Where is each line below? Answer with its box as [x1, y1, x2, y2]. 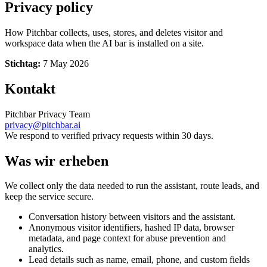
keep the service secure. [5, 191, 94, 202]
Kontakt [5, 80, 55, 97]
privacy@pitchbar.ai [5, 119, 80, 130]
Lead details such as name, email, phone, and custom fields [29, 254, 250, 265]
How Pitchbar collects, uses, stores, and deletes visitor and [5, 27, 223, 38]
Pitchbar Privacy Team [5, 108, 90, 119]
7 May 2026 [43, 58, 89, 69]
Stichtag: [5, 58, 41, 69]
